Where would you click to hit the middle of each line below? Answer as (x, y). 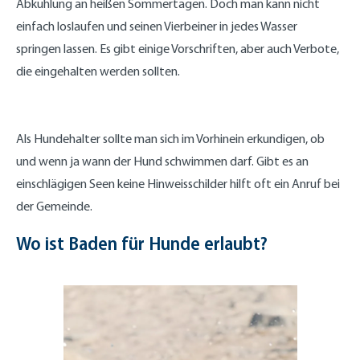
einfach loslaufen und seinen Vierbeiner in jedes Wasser (157, 26)
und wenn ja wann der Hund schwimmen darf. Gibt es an (162, 161)
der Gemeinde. (54, 206)
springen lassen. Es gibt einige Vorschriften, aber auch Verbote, (178, 48)
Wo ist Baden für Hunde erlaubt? (142, 243)
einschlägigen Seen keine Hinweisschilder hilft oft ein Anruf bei (178, 183)
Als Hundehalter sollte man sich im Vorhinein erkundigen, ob (170, 138)
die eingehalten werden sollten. (98, 71)
